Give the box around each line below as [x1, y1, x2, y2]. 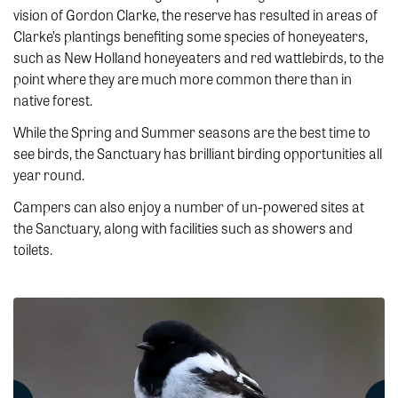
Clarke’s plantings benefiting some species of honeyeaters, [13, 26, 368, 46]
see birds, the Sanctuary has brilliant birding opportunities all [13, 143, 382, 163]
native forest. [13, 90, 92, 110]
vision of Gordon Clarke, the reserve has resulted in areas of [13, 4, 378, 25]
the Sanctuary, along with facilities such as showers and [13, 218, 353, 238]
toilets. [13, 239, 52, 259]
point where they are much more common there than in [13, 68, 352, 89]
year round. [13, 164, 84, 185]
